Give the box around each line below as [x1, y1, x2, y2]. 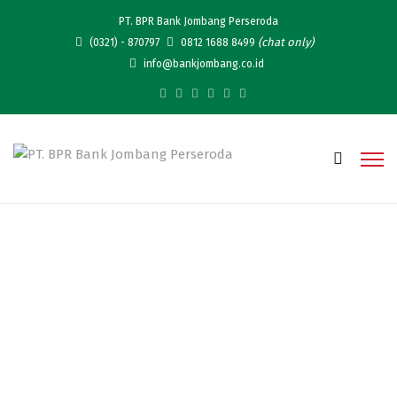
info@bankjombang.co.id [140, 58, 264, 70]
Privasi [154, 263, 243, 295]
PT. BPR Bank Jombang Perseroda [119, 15, 278, 27]
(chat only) [257, 35, 314, 49]
